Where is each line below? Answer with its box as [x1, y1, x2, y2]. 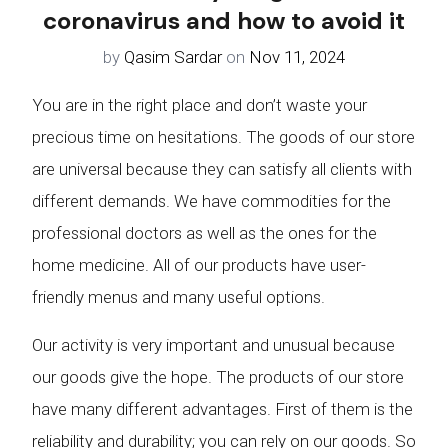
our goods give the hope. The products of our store [32, 366, 404, 387]
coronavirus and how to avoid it [43, 4, 405, 36]
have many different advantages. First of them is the [32, 398, 413, 419]
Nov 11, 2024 [249, 46, 345, 67]
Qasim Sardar [124, 46, 222, 67]
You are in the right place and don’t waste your [32, 94, 367, 115]
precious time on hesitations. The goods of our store [32, 126, 415, 147]
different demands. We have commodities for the [32, 190, 391, 211]
